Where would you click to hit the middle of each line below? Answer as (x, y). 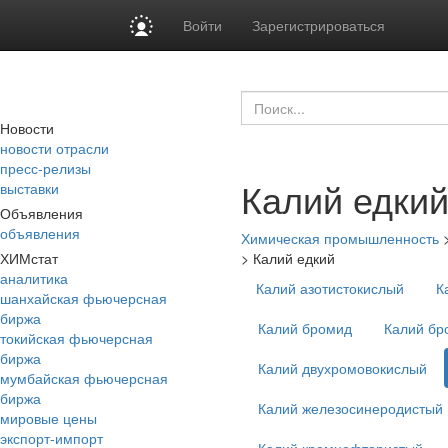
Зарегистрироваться (319, 25)
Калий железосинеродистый (350, 408)
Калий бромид (305, 328)
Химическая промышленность (340, 238)
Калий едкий (294, 258)
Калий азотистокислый (330, 288)
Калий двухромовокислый (342, 368)
